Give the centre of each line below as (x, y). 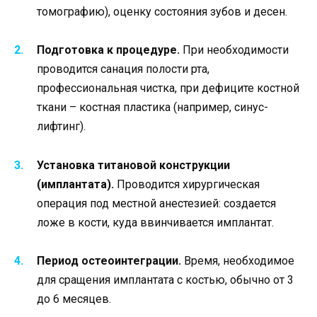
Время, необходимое (238, 260)
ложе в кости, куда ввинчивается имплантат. (155, 222)
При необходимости (234, 50)
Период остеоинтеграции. (109, 260)
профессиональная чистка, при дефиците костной (168, 88)
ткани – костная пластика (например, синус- (152, 108)
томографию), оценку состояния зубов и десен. (162, 12)
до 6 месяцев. (74, 299)
